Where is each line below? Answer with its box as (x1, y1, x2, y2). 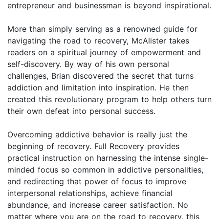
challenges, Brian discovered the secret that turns (7, 71, 194, 81)
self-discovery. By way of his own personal (7, 59, 169, 69)
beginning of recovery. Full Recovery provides (7, 141, 179, 152)
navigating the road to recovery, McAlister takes (7, 36, 189, 46)
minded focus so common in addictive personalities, (7, 165, 203, 175)
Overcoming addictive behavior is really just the (7, 130, 187, 140)
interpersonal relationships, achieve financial (7, 188, 173, 198)
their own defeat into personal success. (7, 106, 155, 116)
